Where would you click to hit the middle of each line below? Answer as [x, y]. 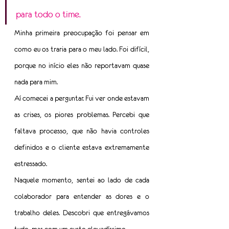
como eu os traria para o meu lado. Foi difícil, [82, 49]
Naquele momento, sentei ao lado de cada [82, 180]
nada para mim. [36, 82]
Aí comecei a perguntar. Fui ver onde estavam [82, 98]
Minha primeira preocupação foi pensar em [82, 33]
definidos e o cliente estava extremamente [82, 147]
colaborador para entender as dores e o [82, 197]
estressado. [31, 164]
